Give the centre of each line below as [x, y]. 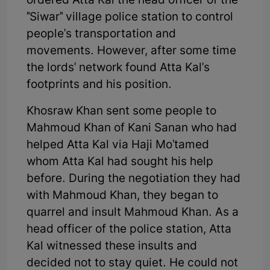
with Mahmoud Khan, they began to [122, 196]
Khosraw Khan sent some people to [121, 111]
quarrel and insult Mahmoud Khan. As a [133, 213]
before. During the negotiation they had [133, 179]
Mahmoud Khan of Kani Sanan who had [132, 128]
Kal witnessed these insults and [112, 246]
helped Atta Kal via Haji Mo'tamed [118, 145]
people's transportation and [101, 34]
